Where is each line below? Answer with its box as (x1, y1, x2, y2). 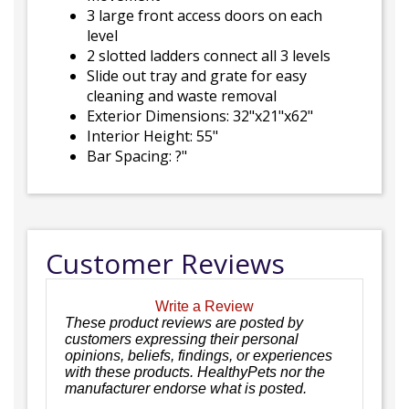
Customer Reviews (46, 245, 285, 282)
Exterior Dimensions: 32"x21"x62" (87, 106, 313, 126)
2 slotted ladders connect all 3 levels (87, 46, 330, 66)
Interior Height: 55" (87, 126, 218, 146)
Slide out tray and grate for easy (87, 66, 307, 86)
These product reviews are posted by (65, 314, 303, 330)
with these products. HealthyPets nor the (65, 363, 325, 380)
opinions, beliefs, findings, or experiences (65, 347, 332, 363)
